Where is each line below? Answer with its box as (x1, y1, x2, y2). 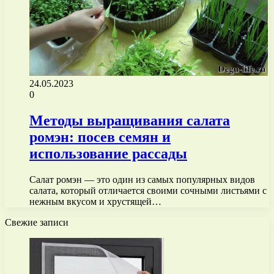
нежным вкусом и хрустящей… (29, 196, 161, 207)
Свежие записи (5, 217, 68, 228)
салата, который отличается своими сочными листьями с (29, 185, 267, 196)
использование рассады (29, 146, 187, 162)
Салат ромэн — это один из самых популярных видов (29, 174, 255, 185)
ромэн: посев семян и (29, 129, 171, 146)
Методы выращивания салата (29, 113, 230, 129)
